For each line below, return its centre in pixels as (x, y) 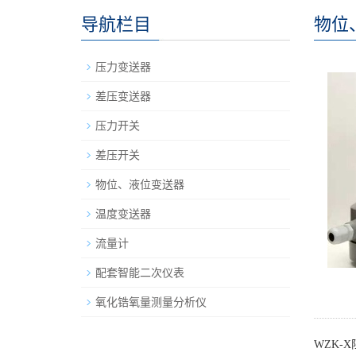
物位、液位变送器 (140, 184)
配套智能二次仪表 (140, 272)
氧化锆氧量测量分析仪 (151, 302)
